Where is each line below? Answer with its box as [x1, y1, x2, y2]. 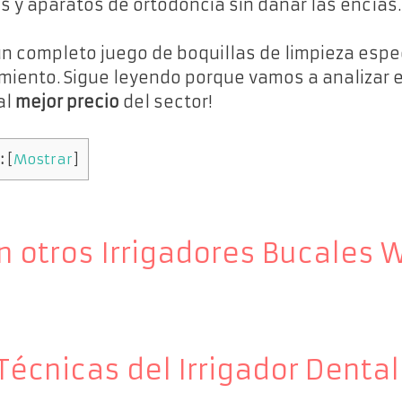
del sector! [119, 92, 212, 112]
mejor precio [15, 92, 119, 112]
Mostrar [13, 151, 73, 168]
